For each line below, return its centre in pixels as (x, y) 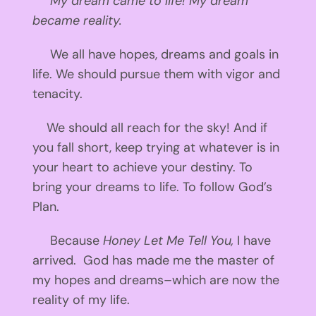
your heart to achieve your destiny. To (142, 168)
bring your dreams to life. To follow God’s (152, 187)
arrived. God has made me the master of (153, 261)
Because (67, 241)
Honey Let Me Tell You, (170, 241)
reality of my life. (81, 300)
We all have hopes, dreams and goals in (155, 55)
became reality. (77, 21)
